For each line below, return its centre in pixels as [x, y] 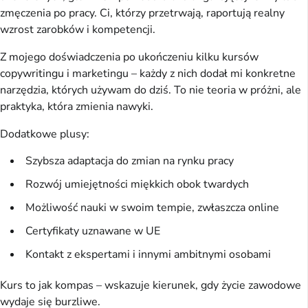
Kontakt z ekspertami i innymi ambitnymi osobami [148, 254]
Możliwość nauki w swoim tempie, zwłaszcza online [152, 207]
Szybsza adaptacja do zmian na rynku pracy [130, 161]
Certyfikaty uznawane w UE [93, 231]
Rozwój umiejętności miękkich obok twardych [137, 184]
